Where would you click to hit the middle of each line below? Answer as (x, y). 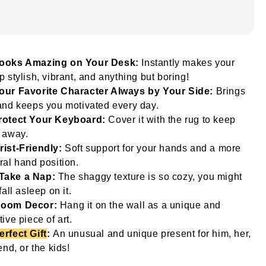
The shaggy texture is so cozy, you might (149, 176)
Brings (229, 91)
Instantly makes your (187, 62)
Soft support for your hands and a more (151, 148)
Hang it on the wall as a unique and (139, 205)
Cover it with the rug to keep (170, 119)
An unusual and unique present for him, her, (151, 233)
